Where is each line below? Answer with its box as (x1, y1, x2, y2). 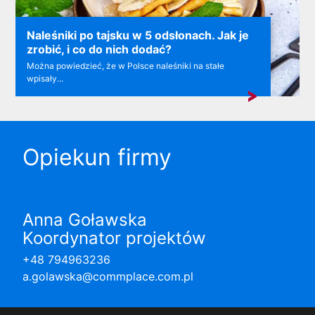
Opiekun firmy (22, 143, 172, 171)
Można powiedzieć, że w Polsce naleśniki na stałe (27, 60, 225, 71)
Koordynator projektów (22, 227, 206, 248)
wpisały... (27, 72, 64, 84)
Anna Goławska (22, 209, 147, 230)
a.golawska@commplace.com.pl (22, 269, 193, 283)
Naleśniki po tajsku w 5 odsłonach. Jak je (27, 27, 250, 42)
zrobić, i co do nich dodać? (27, 41, 172, 56)
